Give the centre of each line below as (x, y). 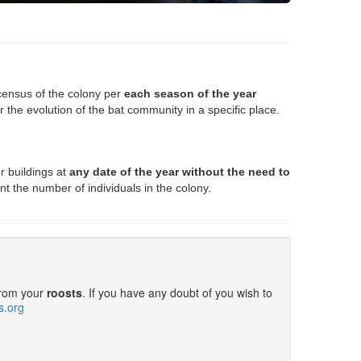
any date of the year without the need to (180, 172)
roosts (64, 293)
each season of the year (190, 93)
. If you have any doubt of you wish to (177, 293)
